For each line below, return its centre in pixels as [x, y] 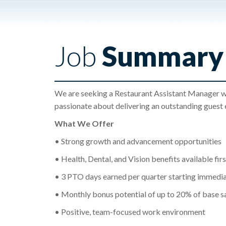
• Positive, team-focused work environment [130, 212]
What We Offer [84, 124]
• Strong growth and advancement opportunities [138, 141]
